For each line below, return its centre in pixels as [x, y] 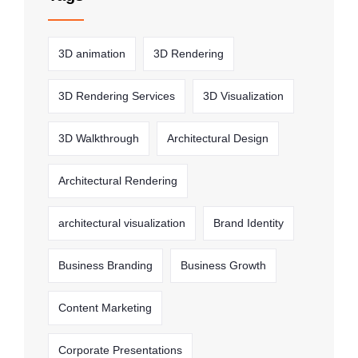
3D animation [92, 53]
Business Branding [105, 265]
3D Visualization [243, 95]
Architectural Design [218, 138]
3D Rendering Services [117, 95]
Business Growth [223, 265]
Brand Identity [249, 223]
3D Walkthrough [99, 138]
